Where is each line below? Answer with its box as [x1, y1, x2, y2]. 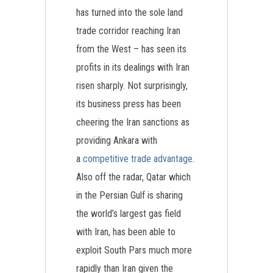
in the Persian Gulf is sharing [76, 190, 183, 201]
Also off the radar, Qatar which [76, 171, 191, 183]
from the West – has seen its [76, 43, 186, 55]
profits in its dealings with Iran [76, 62, 190, 73]
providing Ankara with [76, 135, 157, 146]
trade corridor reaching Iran [76, 25, 180, 37]
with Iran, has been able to [76, 226, 175, 238]
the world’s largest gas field [76, 208, 181, 219]
